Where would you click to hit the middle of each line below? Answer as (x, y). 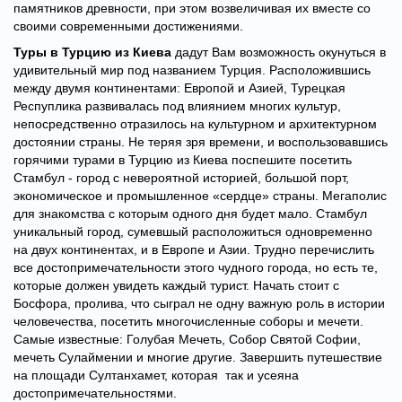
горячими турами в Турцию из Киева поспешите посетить (183, 160)
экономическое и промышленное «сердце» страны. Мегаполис (200, 196)
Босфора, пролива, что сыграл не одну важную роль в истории (199, 303)
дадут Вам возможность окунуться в (279, 52)
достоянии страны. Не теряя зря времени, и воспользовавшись (201, 142)
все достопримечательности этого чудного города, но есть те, (196, 267)
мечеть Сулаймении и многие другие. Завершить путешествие (198, 357)
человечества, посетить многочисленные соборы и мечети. (188, 321)
